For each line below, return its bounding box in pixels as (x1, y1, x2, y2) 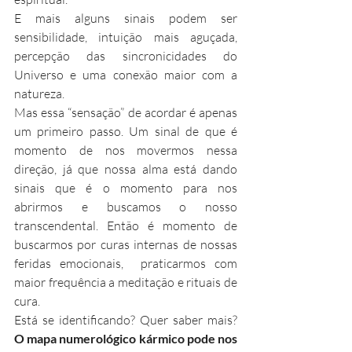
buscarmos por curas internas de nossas (14, 236, 237, 252)
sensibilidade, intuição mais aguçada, (14, 29, 237, 45)
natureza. (14, 86, 64, 101)
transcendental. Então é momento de (14, 218, 237, 233)
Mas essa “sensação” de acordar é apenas (14, 104, 237, 120)
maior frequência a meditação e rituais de (14, 274, 237, 290)
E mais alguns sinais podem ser (14, 10, 237, 26)
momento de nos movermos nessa (14, 142, 237, 158)
